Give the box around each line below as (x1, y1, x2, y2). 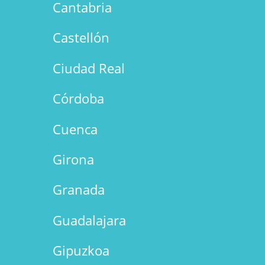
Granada (52, 180, 105, 199)
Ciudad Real (52, 59, 125, 77)
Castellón (52, 28, 109, 47)
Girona (52, 150, 94, 168)
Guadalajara (52, 211, 126, 229)
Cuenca (52, 119, 98, 138)
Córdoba (52, 89, 104, 108)
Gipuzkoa (52, 241, 109, 260)
